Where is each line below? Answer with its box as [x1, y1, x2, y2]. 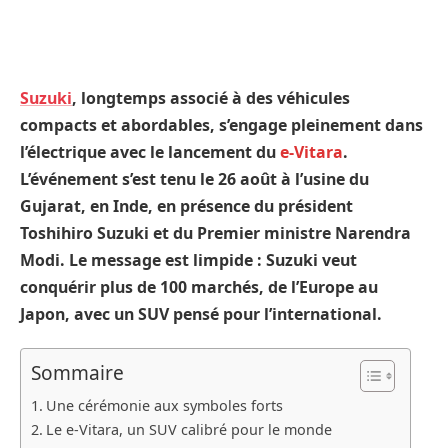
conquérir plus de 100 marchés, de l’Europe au [20, 275, 378, 298]
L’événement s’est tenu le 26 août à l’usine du [20, 167, 369, 190]
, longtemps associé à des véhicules [72, 86, 350, 109]
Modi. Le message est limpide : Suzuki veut [20, 248, 357, 271]
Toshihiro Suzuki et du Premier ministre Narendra [20, 221, 411, 244]
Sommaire [31, 360, 124, 387]
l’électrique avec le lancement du [20, 140, 280, 163]
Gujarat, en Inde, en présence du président [20, 194, 353, 217]
